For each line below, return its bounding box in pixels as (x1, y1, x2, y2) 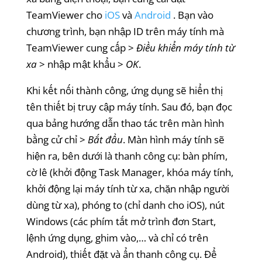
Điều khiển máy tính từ (136, 40, 235, 54)
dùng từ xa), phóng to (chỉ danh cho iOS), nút (26, 198, 225, 212)
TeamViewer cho (26, 8, 105, 22)
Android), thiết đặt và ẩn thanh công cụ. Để (26, 247, 217, 261)
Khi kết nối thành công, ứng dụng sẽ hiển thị (26, 83, 223, 97)
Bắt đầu (87, 132, 123, 146)
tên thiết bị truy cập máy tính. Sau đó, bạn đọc (26, 99, 232, 113)
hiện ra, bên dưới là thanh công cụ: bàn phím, (26, 149, 227, 163)
